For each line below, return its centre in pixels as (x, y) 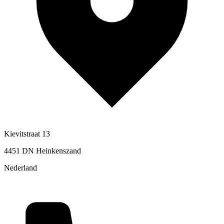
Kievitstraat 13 (27, 133)
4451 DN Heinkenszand (42, 150)
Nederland (20, 167)
